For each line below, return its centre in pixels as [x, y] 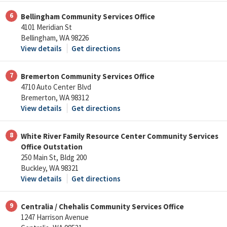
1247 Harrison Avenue [55, 217]
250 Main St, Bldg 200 [54, 158]
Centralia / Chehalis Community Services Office [102, 207]
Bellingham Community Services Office [88, 17]
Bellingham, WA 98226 [55, 38]
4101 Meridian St [46, 27]
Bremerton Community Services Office [88, 77]
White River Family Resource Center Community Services [120, 136]
